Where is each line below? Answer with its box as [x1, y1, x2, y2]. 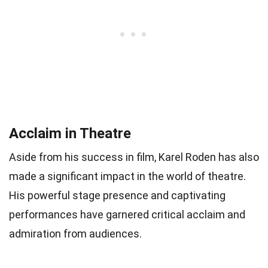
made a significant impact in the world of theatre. [9, 169, 246, 182]
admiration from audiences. [9, 227, 142, 240]
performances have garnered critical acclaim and [9, 208, 245, 221]
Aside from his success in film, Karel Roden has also [9, 150, 259, 163]
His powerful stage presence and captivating [9, 188, 226, 202]
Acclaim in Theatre [9, 124, 131, 142]
